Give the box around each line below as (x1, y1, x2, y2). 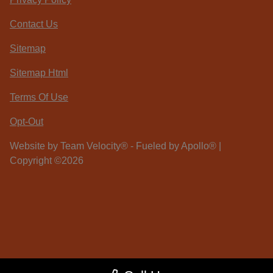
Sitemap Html (10, 67, 68, 78)
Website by (10, 140, 60, 151)
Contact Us (10, 18, 58, 29)
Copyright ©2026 (10, 155, 83, 166)
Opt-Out (10, 116, 43, 127)
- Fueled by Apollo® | (128, 140, 221, 151)
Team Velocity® (60, 140, 128, 151)
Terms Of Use (10, 91, 68, 102)
